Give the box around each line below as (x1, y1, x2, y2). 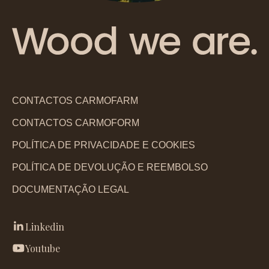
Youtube (25, 242, 60, 255)
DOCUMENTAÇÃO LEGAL (12, 184, 129, 195)
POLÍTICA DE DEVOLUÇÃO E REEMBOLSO (12, 162, 208, 173)
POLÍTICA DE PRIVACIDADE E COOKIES (12, 140, 195, 151)
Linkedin (25, 220, 64, 234)
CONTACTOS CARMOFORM (12, 118, 139, 128)
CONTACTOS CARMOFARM (12, 95, 138, 106)
